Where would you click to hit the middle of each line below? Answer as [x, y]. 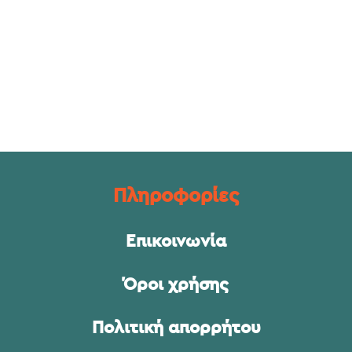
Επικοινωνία [176, 241]
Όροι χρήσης [176, 284]
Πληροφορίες [176, 196]
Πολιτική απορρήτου [176, 327]
